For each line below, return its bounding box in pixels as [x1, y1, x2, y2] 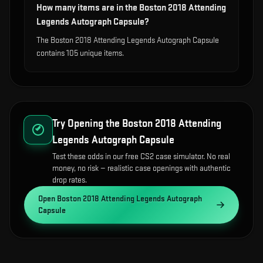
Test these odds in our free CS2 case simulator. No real [52, 151, 230, 161]
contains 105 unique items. [36, 48, 124, 58]
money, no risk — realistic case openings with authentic [52, 163, 231, 173]
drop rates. [52, 175, 87, 185]
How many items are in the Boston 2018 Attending [36, 2, 226, 14]
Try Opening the [52, 117, 122, 130]
